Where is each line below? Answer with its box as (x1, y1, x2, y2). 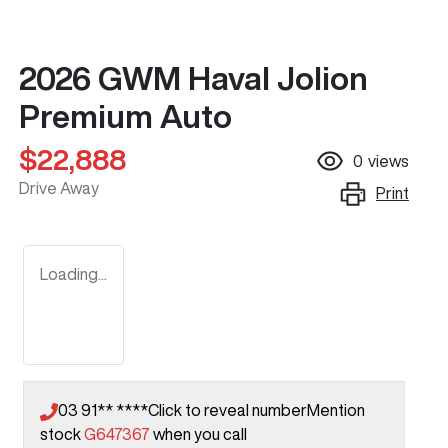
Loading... (40, 266, 107, 283)
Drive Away (19, 180, 99, 197)
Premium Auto (19, 100, 232, 133)
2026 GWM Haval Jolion (19, 62, 368, 95)
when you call (153, 426, 247, 443)
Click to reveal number (148, 402, 307, 419)
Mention (307, 402, 365, 419)
